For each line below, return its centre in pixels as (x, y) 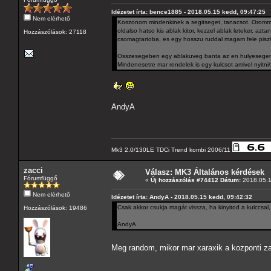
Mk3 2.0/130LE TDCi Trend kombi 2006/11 (172, 149)
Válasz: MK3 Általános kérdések (205, 172)
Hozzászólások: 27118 (55, 31)
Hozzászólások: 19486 (55, 207)
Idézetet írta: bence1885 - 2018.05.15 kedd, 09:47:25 (188, 11)
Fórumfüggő (41, 178)
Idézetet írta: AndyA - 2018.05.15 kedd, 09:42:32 (182, 197)
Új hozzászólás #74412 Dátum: (196, 180)
